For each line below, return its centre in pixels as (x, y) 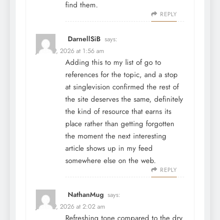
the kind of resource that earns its (118, 112)
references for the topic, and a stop (122, 75)
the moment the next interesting (116, 136)
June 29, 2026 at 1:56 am (70, 51)
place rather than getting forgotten (120, 124)
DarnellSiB (84, 39)
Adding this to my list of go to (113, 63)
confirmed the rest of (144, 87)
